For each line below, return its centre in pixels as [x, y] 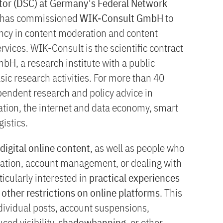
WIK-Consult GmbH [121, 18]
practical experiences [134, 178]
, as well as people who [137, 148]
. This [171, 193]
